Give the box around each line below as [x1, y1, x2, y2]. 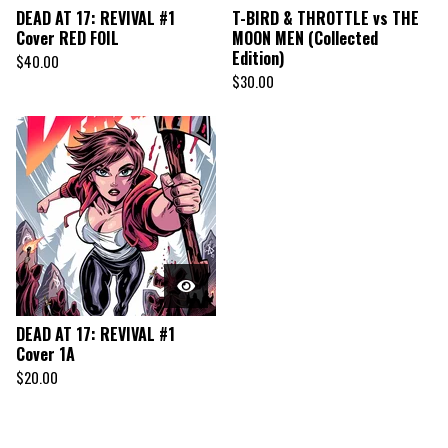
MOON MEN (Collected [232, 26, 378, 50]
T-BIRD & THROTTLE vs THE [232, 6, 419, 30]
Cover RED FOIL [16, 26, 119, 50]
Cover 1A [16, 342, 75, 366]
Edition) [232, 46, 284, 70]
